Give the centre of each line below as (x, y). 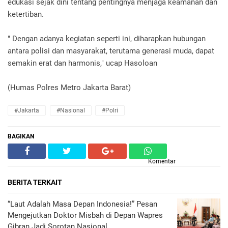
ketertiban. (27, 14)
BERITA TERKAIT (35, 182)
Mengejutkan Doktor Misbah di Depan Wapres (85, 215)
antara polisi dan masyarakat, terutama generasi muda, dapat (111, 51)
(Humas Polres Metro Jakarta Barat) (69, 88)
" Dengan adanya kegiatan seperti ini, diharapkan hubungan (107, 39)
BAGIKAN (21, 136)
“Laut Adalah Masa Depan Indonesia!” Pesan (82, 204)
